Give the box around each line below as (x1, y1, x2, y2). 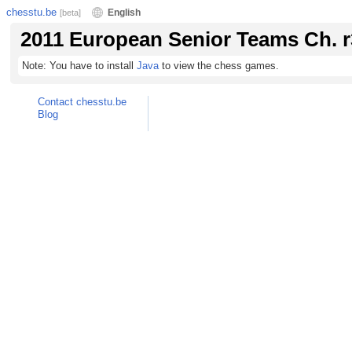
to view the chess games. (159, 60, 279, 71)
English (108, 7, 141, 18)
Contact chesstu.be (38, 96, 126, 108)
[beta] (60, 8, 81, 17)
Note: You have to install (22, 60, 137, 71)
